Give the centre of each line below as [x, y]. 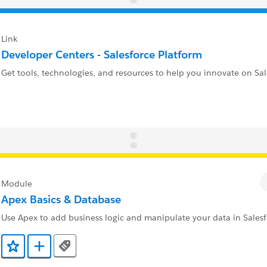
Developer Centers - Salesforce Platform [102, 54]
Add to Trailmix [69, 250]
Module [17, 184]
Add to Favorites [44, 250]
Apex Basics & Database [61, 200]
